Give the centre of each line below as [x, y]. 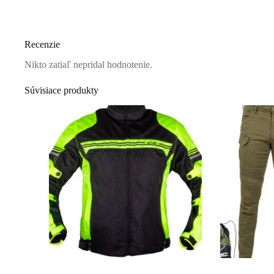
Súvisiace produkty [61, 91]
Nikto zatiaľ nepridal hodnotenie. [88, 65]
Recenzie [42, 45]
